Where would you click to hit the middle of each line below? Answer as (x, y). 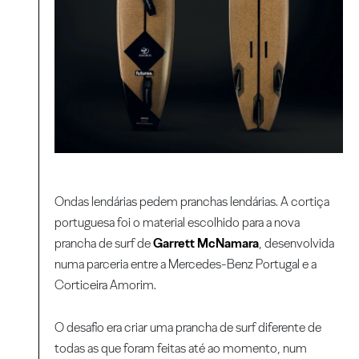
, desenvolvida (297, 244)
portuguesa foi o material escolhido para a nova (177, 223)
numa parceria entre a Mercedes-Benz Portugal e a (186, 264)
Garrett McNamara (206, 244)
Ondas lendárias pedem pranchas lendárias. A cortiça (192, 202)
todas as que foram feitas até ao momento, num (181, 349)
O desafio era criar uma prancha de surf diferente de (188, 328)
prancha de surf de (104, 244)
